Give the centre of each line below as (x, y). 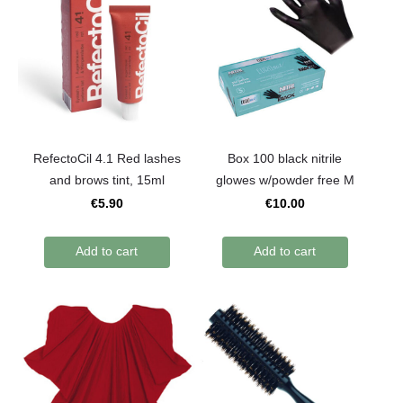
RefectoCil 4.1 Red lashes (107, 159)
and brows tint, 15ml (107, 180)
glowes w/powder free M (285, 180)
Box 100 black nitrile (285, 159)
